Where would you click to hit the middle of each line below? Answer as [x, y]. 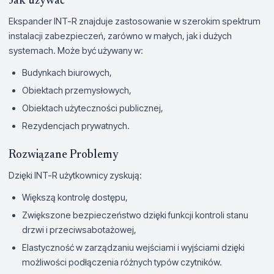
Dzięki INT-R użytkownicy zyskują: [75, 175]
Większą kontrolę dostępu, [75, 197]
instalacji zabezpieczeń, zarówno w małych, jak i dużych [120, 35]
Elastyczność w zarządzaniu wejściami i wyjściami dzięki [133, 247]
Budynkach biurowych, [67, 72]
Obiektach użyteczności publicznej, [93, 108]
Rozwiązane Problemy [64, 155]
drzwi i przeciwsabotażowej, [79, 229]
